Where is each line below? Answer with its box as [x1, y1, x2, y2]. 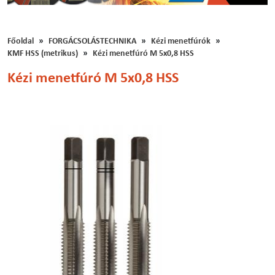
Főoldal [7, 37, 34, 46]
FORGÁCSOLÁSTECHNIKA [48, 37, 136, 46]
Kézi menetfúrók [151, 37, 211, 46]
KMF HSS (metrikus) [7, 50, 78, 58]
